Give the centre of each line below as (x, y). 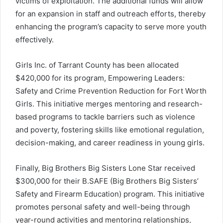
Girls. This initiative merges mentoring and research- (109, 104)
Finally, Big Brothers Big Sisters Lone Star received (105, 168)
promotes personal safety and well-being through (103, 207)
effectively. (35, 39)
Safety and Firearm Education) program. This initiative (110, 194)
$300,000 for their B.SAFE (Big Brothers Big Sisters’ (107, 181)
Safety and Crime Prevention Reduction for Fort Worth (111, 91)
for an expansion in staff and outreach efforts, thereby (111, 13)
